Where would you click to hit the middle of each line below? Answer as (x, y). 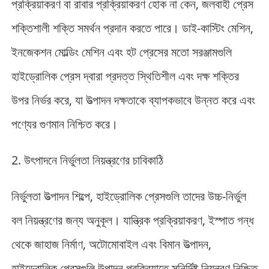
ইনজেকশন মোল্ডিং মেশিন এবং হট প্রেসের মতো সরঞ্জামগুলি (121, 52)
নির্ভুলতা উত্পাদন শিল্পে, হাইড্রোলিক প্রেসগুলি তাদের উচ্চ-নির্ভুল (128, 196)
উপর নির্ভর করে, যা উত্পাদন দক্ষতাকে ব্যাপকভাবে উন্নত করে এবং (133, 100)
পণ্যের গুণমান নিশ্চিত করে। (64, 124)
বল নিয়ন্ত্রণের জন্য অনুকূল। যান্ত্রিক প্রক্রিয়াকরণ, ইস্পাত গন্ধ (132, 220)
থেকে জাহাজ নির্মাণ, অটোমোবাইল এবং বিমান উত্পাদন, (111, 244)
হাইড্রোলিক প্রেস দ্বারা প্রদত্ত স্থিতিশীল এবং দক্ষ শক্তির (125, 76)
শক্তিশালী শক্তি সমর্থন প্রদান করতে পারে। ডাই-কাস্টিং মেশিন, (132, 28)
